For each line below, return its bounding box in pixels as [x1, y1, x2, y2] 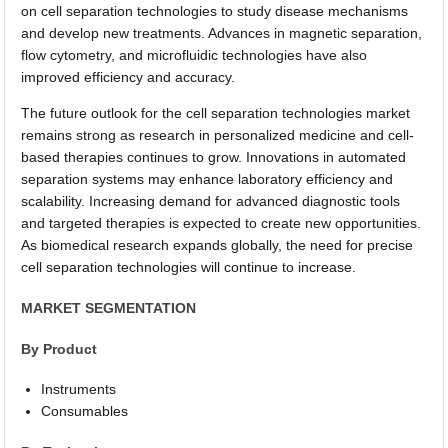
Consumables [41, 403, 129, 420]
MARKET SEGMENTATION [21, 300, 197, 317]
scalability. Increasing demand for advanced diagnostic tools [21, 193, 401, 210]
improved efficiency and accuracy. [21, 69, 236, 86]
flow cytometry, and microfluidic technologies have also [21, 47, 368, 64]
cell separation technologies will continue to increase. [21, 259, 357, 276]
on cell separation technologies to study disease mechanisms [21, 3, 409, 20]
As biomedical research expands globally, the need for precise [21, 237, 414, 254]
